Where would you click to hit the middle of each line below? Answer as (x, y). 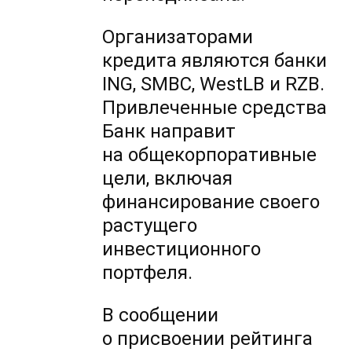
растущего (150, 226)
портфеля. (148, 273)
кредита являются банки (215, 61)
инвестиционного (182, 249)
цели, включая (168, 179)
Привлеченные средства (215, 108)
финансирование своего (211, 202)
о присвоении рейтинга (208, 339)
